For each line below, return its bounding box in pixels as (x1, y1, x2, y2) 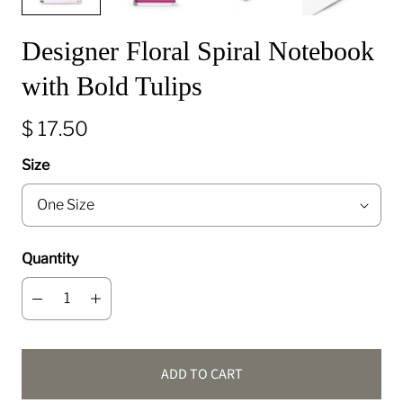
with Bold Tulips (22, 71, 202, 101)
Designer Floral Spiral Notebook (22, 36, 374, 66)
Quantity (22, 250, 78, 267)
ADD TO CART (160, 364, 243, 384)
